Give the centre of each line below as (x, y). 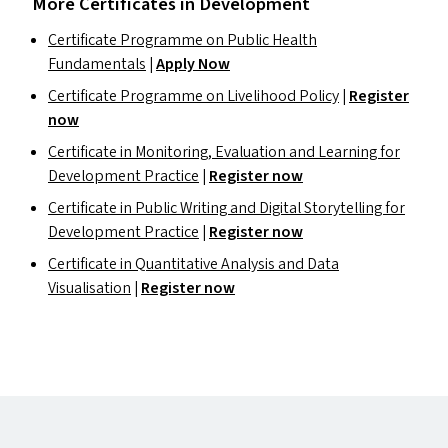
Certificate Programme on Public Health (182, 40)
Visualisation (89, 288)
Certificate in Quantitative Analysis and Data (193, 264)
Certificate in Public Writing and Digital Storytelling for (226, 208)
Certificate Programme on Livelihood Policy (193, 96)
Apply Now (193, 64)
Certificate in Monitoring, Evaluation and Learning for (224, 152)
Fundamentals (97, 64)
